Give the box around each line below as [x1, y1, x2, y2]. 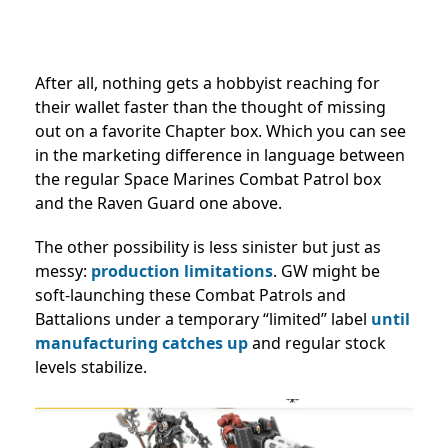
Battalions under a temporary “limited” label [35, 307, 371, 330]
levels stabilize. [35, 355, 147, 378]
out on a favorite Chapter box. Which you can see [35, 119, 406, 142]
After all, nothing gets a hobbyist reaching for [35, 71, 380, 94]
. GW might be [273, 259, 380, 282]
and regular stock [252, 331, 386, 354]
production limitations [91, 259, 273, 282]
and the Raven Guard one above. [35, 191, 286, 214]
